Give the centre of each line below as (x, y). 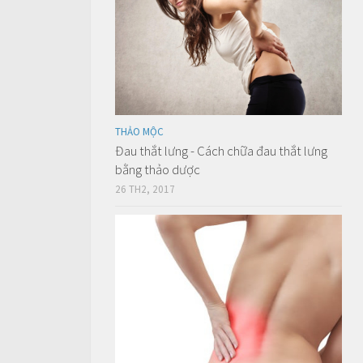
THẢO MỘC (139, 131)
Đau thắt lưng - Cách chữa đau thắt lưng (221, 150)
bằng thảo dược (158, 169)
